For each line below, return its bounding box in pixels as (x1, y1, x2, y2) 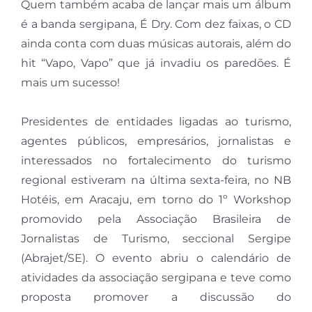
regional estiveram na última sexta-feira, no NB (20, 173, 292, 187)
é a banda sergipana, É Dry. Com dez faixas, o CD (20, 17, 292, 31)
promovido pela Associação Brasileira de (20, 212, 292, 226)
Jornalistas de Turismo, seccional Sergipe (20, 232, 292, 246)
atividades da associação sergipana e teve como (20, 271, 292, 285)
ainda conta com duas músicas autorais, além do (20, 37, 292, 51)
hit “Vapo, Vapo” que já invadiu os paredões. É (20, 56, 292, 70)
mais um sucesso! (20, 76, 120, 90)
